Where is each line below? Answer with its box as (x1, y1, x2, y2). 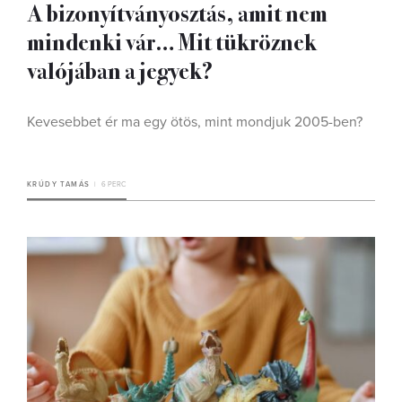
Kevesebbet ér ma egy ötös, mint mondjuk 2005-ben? (27, 112, 363, 131)
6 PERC (100, 179, 127, 188)
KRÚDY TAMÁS (27, 179, 91, 188)
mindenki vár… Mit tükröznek (27, 23, 317, 57)
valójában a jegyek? (27, 52, 213, 86)
